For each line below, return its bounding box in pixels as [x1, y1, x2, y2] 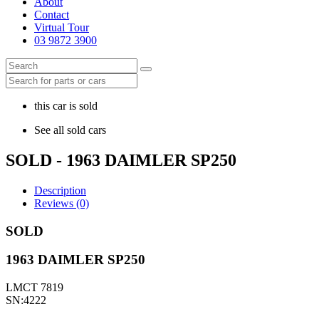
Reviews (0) [34, 197, 89, 209]
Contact [34, 9, 69, 21]
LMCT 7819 [6, 281, 63, 293]
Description [34, 184, 86, 197]
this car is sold [34, 100, 98, 112]
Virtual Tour [34, 21, 89, 33]
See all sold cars [34, 124, 106, 136]
